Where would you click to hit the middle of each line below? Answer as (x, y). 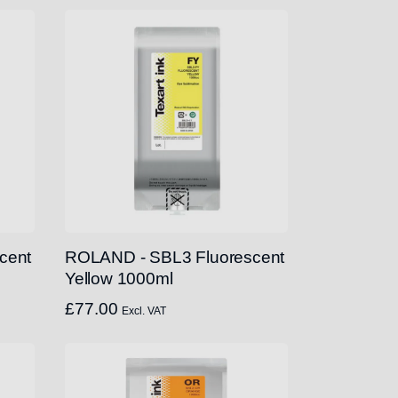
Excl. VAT (144, 311)
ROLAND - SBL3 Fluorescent (175, 257)
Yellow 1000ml (119, 279)
